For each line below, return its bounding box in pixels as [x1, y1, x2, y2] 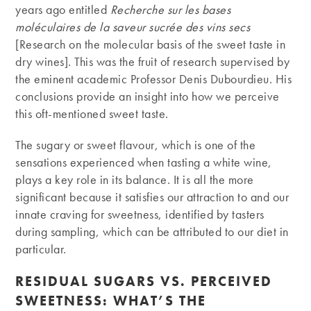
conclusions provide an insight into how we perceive [15, 87, 280, 104]
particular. [15, 240, 67, 257]
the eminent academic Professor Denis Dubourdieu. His [15, 70, 292, 87]
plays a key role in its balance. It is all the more [15, 171, 254, 187]
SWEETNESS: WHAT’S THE [15, 291, 207, 310]
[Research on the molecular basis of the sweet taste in [15, 35, 286, 52]
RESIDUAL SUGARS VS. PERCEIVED [15, 271, 273, 290]
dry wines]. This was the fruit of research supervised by [15, 53, 290, 69]
